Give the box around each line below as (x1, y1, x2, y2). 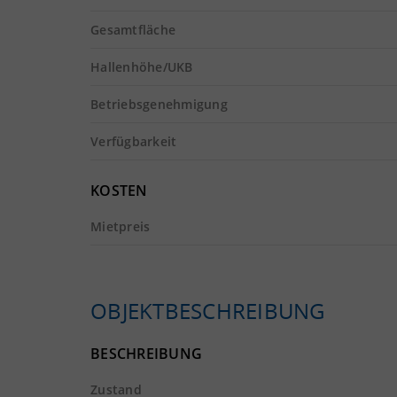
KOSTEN (90, 181, 148, 200)
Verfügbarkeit (90, 133, 177, 150)
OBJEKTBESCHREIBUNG (90, 296, 325, 325)
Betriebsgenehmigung (90, 96, 228, 113)
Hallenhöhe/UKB (90, 58, 193, 75)
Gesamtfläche (90, 21, 175, 38)
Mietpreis (90, 218, 151, 235)
